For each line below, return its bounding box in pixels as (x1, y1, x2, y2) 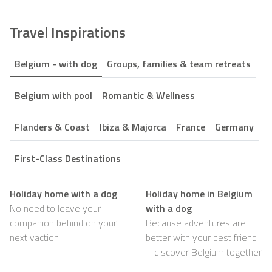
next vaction (10, 229, 59, 245)
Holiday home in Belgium (146, 186, 253, 201)
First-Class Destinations (15, 151, 121, 166)
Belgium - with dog (15, 56, 97, 71)
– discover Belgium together (146, 244, 262, 259)
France (176, 119, 205, 134)
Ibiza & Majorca (100, 119, 166, 134)
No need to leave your (10, 200, 101, 216)
